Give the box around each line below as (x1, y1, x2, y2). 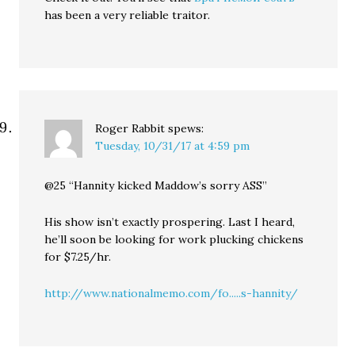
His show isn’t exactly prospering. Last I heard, (44, 215, 296, 230)
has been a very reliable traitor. (44, 8, 211, 23)
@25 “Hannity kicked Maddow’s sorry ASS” (44, 178, 268, 193)
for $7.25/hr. (44, 250, 112, 265)
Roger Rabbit (95, 121, 166, 136)
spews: (168, 121, 204, 136)
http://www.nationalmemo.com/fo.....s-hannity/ (44, 286, 299, 301)
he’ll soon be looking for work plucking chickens (44, 232, 304, 247)
